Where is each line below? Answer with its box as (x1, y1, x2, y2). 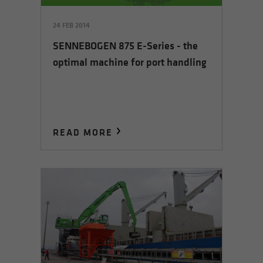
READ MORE (53, 125, 113, 139)
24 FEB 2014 (53, 20, 90, 31)
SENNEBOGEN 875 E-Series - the (53, 39, 198, 53)
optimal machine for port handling (53, 55, 207, 70)
